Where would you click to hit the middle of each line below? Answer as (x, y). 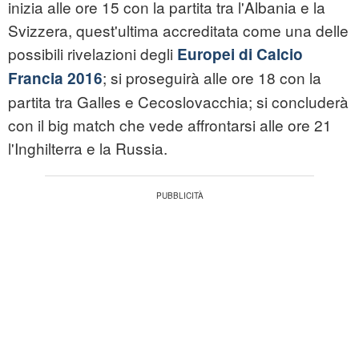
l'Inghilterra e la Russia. (88, 148)
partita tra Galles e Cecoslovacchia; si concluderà (178, 102)
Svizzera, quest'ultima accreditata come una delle (178, 30)
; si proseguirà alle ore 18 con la (212, 78)
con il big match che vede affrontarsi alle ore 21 (170, 125)
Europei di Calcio (240, 54)
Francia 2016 (55, 79)
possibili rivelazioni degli (93, 54)
